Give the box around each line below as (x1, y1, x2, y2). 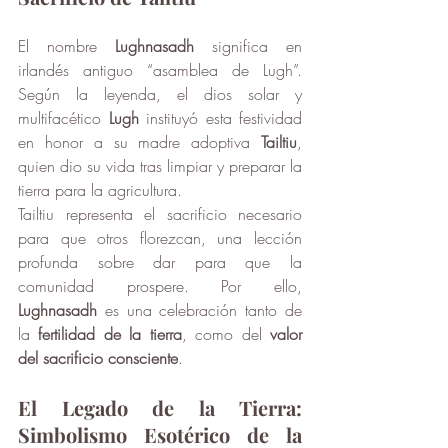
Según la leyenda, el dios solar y (18, 83, 302, 106)
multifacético (18, 107, 109, 130)
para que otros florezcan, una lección (18, 227, 302, 250)
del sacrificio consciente (18, 347, 178, 370)
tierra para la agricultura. (18, 179, 182, 202)
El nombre (18, 35, 115, 58)
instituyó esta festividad (138, 107, 302, 130)
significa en (194, 35, 302, 58)
